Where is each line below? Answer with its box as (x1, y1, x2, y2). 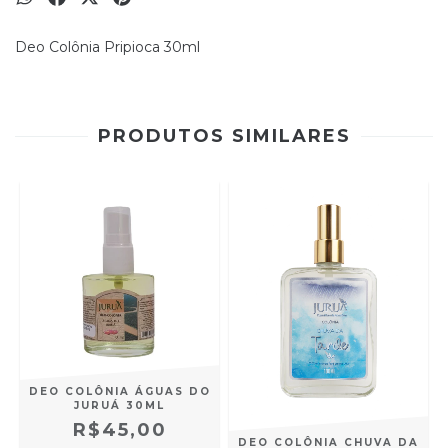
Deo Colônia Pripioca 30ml (15, 38, 200, 56)
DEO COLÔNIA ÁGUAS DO (28, 385, 211, 398)
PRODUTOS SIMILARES (97, 125, 351, 147)
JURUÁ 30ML (74, 399, 165, 412)
